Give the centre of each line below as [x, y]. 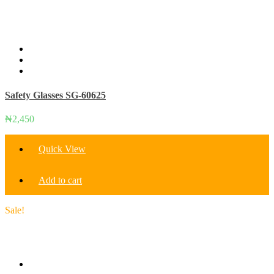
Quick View [62, 149]
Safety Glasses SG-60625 [55, 95]
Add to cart [60, 180]
